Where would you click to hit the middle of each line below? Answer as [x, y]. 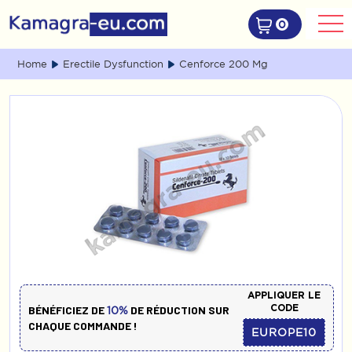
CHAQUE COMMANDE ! [83, 325]
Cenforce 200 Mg [224, 64]
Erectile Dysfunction [113, 64]
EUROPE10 [284, 332]
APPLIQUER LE [284, 295]
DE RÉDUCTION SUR [179, 310]
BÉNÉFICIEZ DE [68, 310]
